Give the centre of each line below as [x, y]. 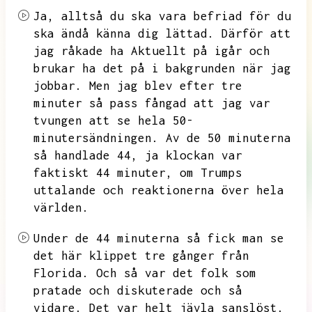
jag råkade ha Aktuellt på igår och [152, 51]
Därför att [256, 33]
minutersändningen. [96, 138]
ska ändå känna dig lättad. [124, 33]
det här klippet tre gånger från [141, 256]
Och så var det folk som [176, 273]
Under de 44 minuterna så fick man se [159, 238]
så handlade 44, [86, 155]
